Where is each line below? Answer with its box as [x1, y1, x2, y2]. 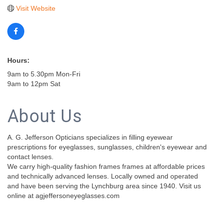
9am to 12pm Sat [7, 80, 60, 88]
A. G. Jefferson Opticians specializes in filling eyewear [7, 133, 173, 142]
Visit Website [16, 4, 55, 13]
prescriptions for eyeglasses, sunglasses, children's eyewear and [7, 143, 207, 151]
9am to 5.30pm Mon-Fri [7, 70, 80, 78]
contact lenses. [7, 153, 54, 161]
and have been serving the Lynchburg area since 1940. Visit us [7, 182, 201, 190]
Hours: [7, 56, 30, 65]
